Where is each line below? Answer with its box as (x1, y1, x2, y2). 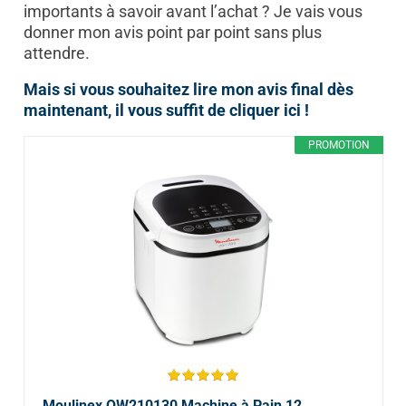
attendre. (23, 43, 90, 63)
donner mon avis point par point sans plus (23, 22, 322, 42)
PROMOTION (307, 138, 370, 151)
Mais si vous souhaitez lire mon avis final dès (23, 79, 353, 99)
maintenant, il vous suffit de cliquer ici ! (23, 100, 309, 120)
